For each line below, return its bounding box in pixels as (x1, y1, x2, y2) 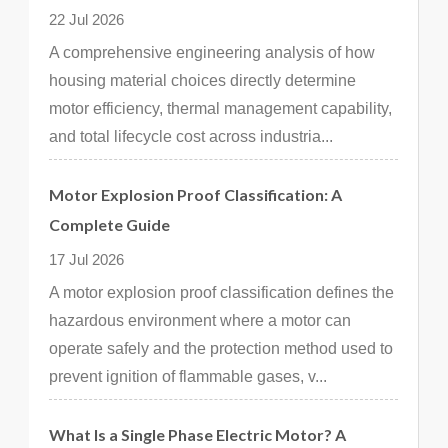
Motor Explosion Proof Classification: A (49, 185, 342, 204)
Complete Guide (49, 215, 170, 234)
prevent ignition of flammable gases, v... (49, 368, 327, 385)
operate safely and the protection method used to (49, 340, 393, 357)
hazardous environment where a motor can (49, 312, 351, 329)
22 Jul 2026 (49, 11, 124, 28)
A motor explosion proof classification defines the (49, 284, 394, 301)
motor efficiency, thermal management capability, (49, 100, 392, 117)
